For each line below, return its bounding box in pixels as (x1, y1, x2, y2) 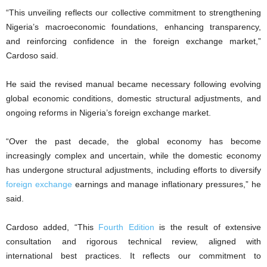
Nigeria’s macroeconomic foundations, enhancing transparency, (6, 21, 261, 32)
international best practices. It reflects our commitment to (6, 250, 261, 260)
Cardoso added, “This (6, 222, 99, 232)
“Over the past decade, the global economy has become (6, 136, 261, 146)
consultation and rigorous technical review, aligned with (6, 236, 261, 246)
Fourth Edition (98, 222, 154, 232)
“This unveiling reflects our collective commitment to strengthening (6, 7, 261, 17)
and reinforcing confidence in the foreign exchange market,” (6, 36, 261, 46)
